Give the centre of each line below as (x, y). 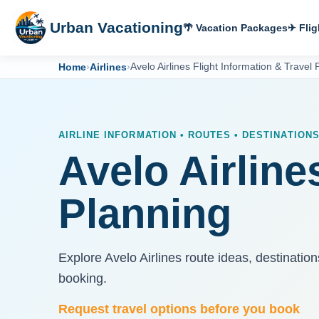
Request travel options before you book (179, 309)
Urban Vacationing (116, 27)
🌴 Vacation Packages (235, 28)
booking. (83, 279)
